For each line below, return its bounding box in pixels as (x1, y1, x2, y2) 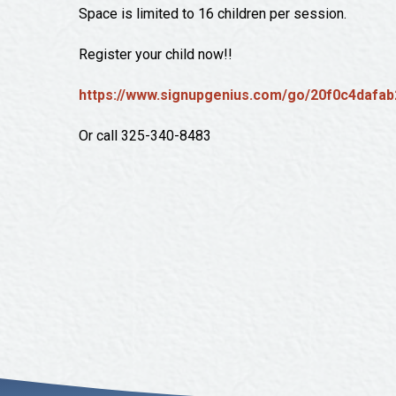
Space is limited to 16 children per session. (79, 5, 347, 22)
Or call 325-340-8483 (79, 127, 212, 144)
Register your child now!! (79, 46, 233, 63)
